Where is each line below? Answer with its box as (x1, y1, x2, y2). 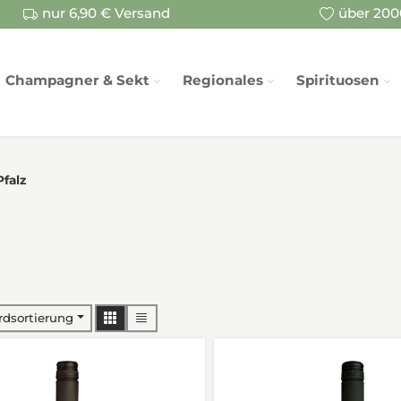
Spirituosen (296, 72, 380, 89)
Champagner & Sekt (5, 72, 150, 89)
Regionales (183, 72, 264, 89)
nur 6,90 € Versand (42, 4, 171, 22)
